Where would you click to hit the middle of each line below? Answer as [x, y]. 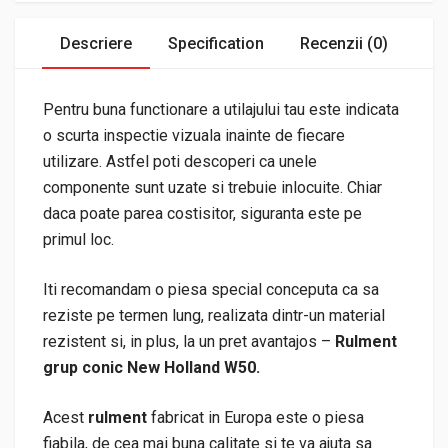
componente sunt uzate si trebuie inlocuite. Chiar [212, 187]
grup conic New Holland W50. [151, 367]
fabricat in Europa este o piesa [257, 417]
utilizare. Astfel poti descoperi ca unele [180, 161]
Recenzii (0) [344, 43]
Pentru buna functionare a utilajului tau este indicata [221, 109]
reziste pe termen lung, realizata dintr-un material [214, 315]
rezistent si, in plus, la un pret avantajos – [187, 341]
